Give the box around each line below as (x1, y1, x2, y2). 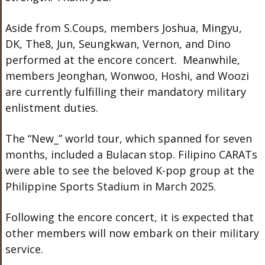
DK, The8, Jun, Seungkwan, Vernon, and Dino (5, 36, 231, 51)
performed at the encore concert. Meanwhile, (5, 52, 240, 67)
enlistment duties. (5, 100, 98, 115)
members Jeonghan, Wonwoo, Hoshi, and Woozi (5, 68, 249, 83)
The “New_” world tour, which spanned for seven (5, 131, 252, 146)
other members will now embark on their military (5, 225, 259, 240)
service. (5, 241, 43, 256)
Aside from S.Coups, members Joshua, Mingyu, (5, 20, 242, 35)
